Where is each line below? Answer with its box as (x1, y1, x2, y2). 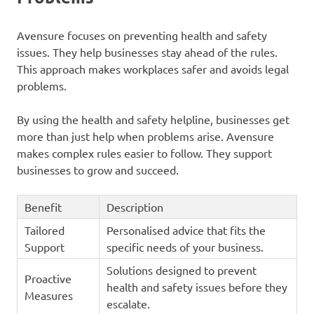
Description (106, 200, 163, 214)
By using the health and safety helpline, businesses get (17, 112, 289, 127)
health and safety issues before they (106, 280, 287, 294)
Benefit (24, 200, 62, 214)
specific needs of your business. (106, 240, 264, 254)
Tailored (24, 223, 64, 238)
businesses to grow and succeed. (17, 163, 179, 177)
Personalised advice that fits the (106, 223, 266, 238)
